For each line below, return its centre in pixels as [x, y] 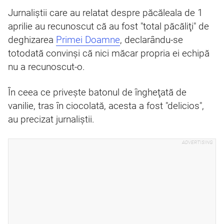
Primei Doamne [88, 40]
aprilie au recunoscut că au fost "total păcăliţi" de [108, 26]
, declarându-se [151, 40]
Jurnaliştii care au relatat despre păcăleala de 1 [105, 13]
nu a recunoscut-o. [46, 67]
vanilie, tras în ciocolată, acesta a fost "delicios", [106, 106]
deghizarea [32, 40]
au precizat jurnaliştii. [51, 119]
